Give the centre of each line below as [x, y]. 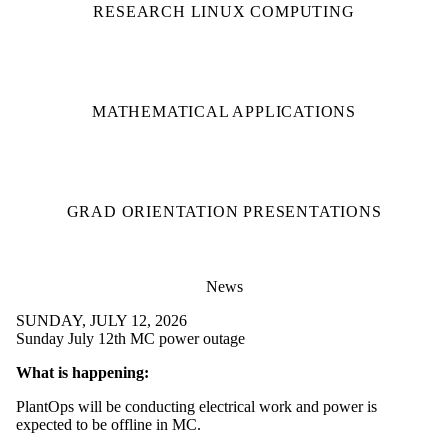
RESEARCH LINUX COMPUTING [224, 11]
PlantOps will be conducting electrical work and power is [196, 406]
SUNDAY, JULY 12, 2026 [101, 320]
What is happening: [82, 372]
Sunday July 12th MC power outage [130, 338]
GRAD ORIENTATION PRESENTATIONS [224, 211]
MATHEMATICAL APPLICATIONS [224, 111]
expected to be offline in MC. [112, 424]
